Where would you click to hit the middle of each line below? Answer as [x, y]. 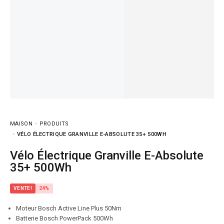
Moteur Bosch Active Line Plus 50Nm [69, 208]
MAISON [21, 124]
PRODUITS [54, 124]
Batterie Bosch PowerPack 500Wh [64, 218]
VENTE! [23, 188]
